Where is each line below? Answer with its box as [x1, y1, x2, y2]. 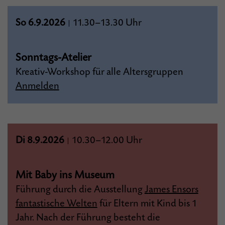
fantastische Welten [15, 198, 97, 209]
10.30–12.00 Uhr [69, 135, 142, 146]
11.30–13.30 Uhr [70, 17, 142, 29]
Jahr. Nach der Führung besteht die [15, 212, 160, 223]
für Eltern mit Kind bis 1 [97, 198, 197, 209]
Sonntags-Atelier [15, 51, 91, 64]
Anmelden [15, 80, 59, 92]
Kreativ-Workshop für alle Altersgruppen [15, 66, 183, 78]
